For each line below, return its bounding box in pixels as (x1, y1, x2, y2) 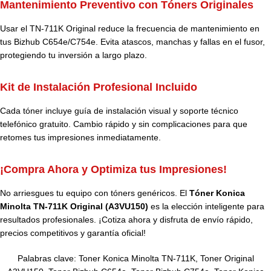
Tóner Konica (189, 188, 245, 198)
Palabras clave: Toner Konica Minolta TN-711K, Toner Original (17, 253, 254, 263)
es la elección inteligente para (148, 201, 264, 211)
